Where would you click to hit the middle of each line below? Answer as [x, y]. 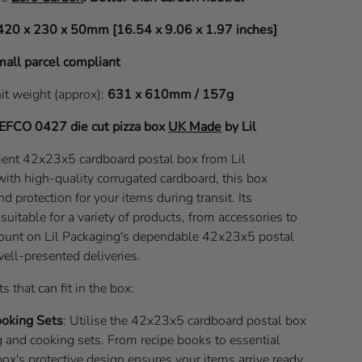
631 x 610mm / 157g [171, 94]
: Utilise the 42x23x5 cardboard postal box [185, 320]
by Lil [241, 126]
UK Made [195, 126]
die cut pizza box [120, 126]
